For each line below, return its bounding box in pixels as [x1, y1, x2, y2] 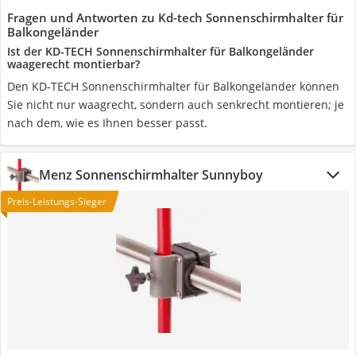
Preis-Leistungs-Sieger [7, 195, 106, 208]
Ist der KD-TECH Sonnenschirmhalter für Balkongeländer [7, 44, 314, 59]
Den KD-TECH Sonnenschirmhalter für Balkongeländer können [7, 79, 339, 94]
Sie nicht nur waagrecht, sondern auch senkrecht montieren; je [7, 97, 344, 112]
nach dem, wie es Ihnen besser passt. [7, 115, 207, 130]
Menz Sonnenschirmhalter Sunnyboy [39, 166, 263, 184]
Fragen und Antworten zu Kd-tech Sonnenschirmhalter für [7, 10, 343, 25]
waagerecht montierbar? [7, 56, 140, 72]
